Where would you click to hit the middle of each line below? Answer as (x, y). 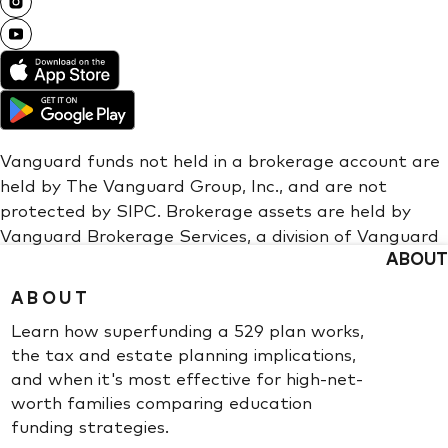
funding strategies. (90, 425)
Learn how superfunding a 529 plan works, (187, 329)
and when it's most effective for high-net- (187, 377)
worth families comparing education (161, 401)
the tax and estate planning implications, (183, 353)
